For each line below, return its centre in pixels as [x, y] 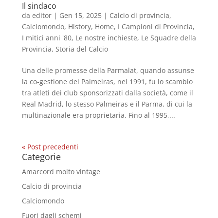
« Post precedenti [50, 146]
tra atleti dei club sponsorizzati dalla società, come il [107, 92]
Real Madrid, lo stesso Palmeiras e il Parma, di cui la [107, 104]
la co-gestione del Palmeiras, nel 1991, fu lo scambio [107, 81]
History [79, 26]
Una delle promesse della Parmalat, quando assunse [108, 70]
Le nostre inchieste [106, 37]
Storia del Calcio [82, 49]
